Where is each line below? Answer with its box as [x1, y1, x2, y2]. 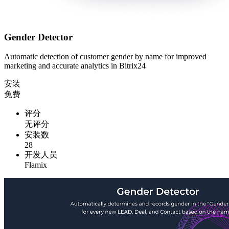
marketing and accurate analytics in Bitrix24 [4, 61, 146, 71]
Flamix [25, 161, 47, 170]
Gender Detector [4, 31, 73, 42]
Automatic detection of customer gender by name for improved [4, 52, 207, 61]
